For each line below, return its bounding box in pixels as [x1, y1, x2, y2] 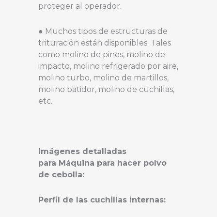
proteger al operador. [38, 1, 122, 11]
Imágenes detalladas [38, 146, 126, 156]
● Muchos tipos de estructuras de [38, 26, 168, 36]
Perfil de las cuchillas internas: [38, 195, 166, 204]
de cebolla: [38, 170, 84, 179]
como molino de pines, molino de [38, 49, 165, 59]
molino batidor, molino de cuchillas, [38, 84, 174, 94]
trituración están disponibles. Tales [38, 38, 171, 47]
